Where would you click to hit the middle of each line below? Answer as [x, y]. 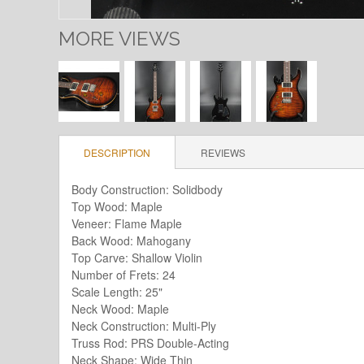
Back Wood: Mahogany [131, 240]
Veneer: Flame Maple [127, 223]
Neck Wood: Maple [120, 308]
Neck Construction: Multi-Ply [144, 325]
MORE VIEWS [119, 38]
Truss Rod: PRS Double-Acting [150, 342]
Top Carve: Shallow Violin [137, 257]
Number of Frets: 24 [123, 274]
